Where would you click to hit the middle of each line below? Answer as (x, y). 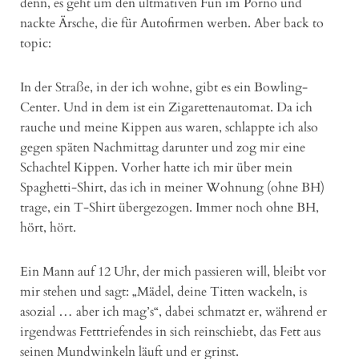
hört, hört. (48, 228)
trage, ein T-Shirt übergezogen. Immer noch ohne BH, (169, 208)
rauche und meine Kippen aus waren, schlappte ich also (169, 128)
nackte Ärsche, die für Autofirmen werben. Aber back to (172, 24)
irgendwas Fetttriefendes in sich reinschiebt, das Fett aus (170, 332)
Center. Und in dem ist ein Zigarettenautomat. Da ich (166, 108)
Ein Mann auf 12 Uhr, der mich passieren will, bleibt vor (173, 272)
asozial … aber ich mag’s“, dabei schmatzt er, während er (173, 312)
